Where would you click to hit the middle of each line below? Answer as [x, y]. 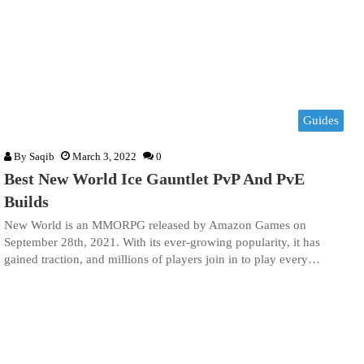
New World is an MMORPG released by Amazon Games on [155, 225]
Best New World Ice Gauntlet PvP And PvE [154, 179]
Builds [26, 202]
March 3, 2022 [104, 157]
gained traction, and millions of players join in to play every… [162, 260]
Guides [321, 121]
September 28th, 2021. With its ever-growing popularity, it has [162, 243]
